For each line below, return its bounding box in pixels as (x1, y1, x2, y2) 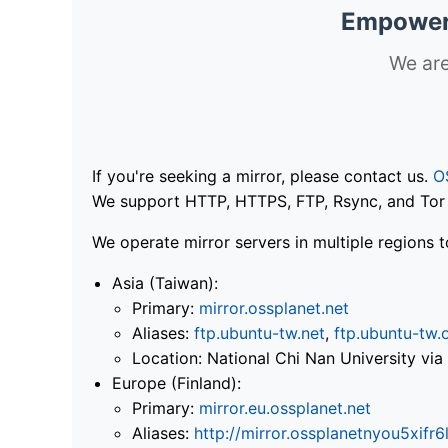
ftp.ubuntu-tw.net (194, 322, 325, 343)
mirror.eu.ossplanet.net (199, 397, 371, 418)
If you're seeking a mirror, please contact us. (92, 165, 433, 186)
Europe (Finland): (112, 372, 241, 393)
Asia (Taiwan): (112, 272, 218, 293)
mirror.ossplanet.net (199, 297, 349, 318)
